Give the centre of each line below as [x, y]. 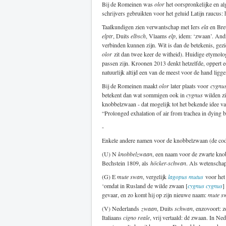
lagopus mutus [186, 176]
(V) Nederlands [122, 208]
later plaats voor [190, 86]
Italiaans [112, 217]
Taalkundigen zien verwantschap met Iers [152, 26]
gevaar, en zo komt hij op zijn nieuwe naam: [155, 194]
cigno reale [136, 217]
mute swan [130, 176]
